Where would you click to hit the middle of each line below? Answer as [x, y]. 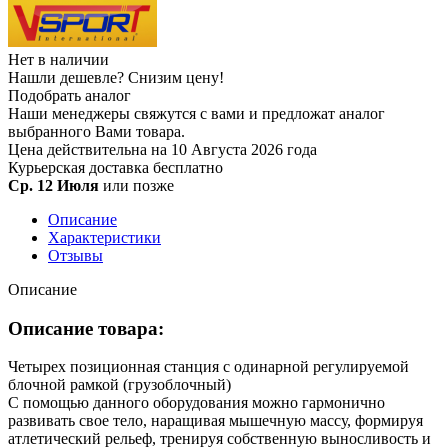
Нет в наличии [58, 59]
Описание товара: [86, 328]
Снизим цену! [176, 77]
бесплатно [188, 167]
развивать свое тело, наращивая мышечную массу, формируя [215, 421]
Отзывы [75, 255]
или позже [138, 185]
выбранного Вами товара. [96, 131]
